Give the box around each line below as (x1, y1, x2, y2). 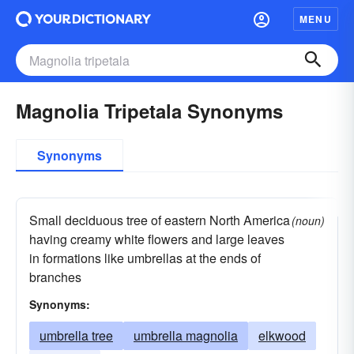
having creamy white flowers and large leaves (29, 230, 284, 248)
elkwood (258, 326, 306, 345)
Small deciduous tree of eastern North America (29, 211, 290, 229)
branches (29, 268, 81, 286)
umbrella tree (40, 326, 113, 345)
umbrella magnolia (134, 326, 238, 345)
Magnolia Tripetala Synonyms (16, 97, 283, 124)
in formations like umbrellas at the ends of (29, 249, 261, 267)
